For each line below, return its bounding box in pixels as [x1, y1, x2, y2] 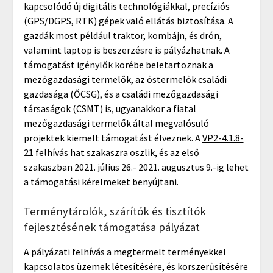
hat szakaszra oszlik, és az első [68, 146, 199, 158]
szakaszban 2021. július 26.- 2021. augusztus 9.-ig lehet [23, 160, 249, 173]
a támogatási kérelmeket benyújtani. [23, 175, 179, 188]
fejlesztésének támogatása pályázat [23, 219, 200, 234]
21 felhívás [23, 146, 68, 158]
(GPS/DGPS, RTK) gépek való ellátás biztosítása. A [23, 14, 233, 27]
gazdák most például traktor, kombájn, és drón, [23, 29, 222, 41]
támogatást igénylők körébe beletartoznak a [23, 58, 213, 71]
